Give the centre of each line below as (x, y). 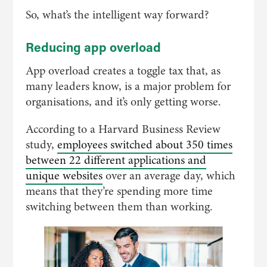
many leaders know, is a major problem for (128, 86)
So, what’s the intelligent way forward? (117, 15)
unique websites (64, 176)
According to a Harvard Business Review (123, 129)
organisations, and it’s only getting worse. (123, 102)
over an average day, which (169, 176)
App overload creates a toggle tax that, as (123, 71)
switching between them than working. (119, 207)
